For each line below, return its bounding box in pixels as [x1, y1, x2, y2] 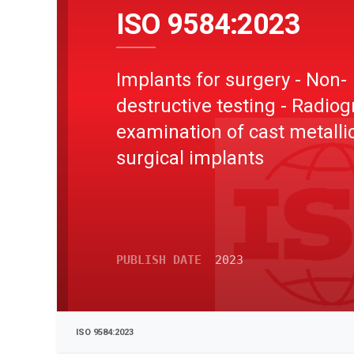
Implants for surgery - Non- [116, 68, 347, 91]
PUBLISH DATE [116, 253, 201, 267]
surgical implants [116, 146, 264, 169]
